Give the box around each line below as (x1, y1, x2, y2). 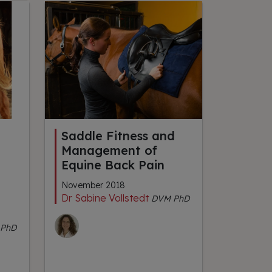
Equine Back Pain (61, 157, 165, 173)
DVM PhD (151, 193, 189, 205)
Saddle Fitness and (61, 128, 175, 144)
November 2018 (61, 180, 125, 191)
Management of (61, 143, 157, 158)
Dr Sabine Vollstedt (61, 192, 149, 205)
